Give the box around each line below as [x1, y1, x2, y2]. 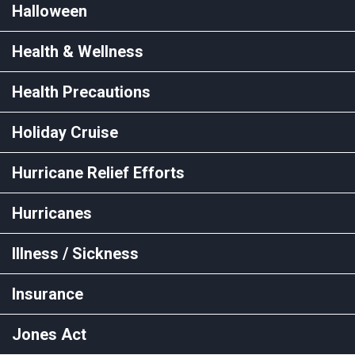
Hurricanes [12, 203, 92, 223]
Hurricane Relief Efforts [12, 162, 185, 182]
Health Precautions [12, 82, 151, 101]
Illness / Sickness [12, 243, 139, 263]
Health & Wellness [12, 41, 143, 61]
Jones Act [12, 324, 86, 344]
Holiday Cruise [12, 122, 118, 142]
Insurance [12, 284, 83, 303]
